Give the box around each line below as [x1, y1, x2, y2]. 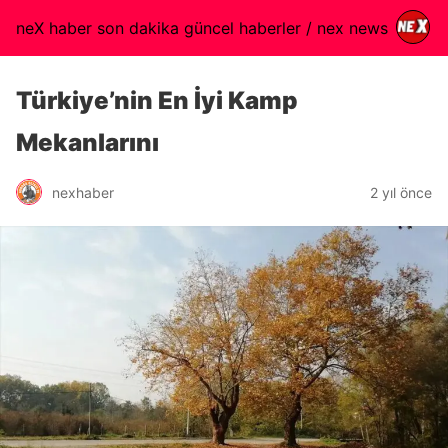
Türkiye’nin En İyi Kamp [16, 86, 298, 115]
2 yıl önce [370, 183, 432, 201]
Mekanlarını [16, 128, 159, 157]
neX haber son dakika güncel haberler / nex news [16, 18, 388, 38]
